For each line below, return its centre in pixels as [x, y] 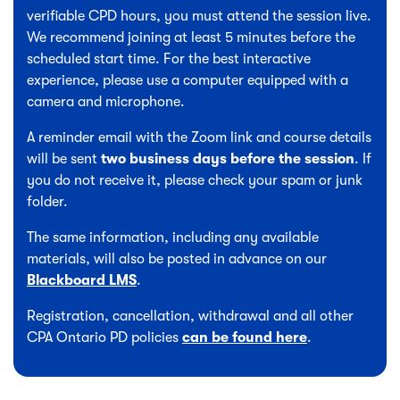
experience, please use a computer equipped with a [187, 80]
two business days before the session [228, 158]
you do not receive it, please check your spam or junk [195, 180]
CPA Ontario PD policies [104, 337]
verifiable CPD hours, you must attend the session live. [199, 16]
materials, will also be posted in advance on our [177, 258]
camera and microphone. [106, 101]
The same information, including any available [173, 237]
